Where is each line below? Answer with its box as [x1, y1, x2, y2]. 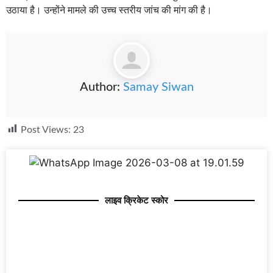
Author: [79, 80, 123, 93]
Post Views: [21, 124, 71, 135]
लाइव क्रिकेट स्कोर [105, 195, 168, 205]
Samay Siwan [122, 80, 194, 93]
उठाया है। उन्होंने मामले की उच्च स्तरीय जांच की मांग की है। [6, 5, 212, 15]
